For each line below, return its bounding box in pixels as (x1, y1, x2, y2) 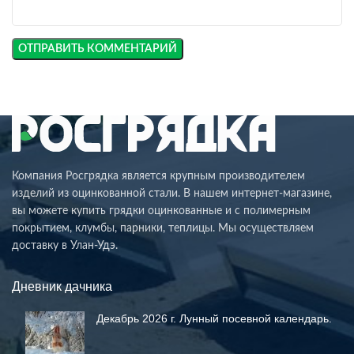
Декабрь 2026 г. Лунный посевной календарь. (96, 312, 332, 326)
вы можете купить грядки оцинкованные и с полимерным (12, 205, 311, 217)
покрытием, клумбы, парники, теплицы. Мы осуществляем (12, 223, 314, 235)
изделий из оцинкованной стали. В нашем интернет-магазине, (12, 188, 332, 200)
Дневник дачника (12, 280, 112, 294)
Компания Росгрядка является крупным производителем (12, 171, 305, 183)
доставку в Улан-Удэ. (12, 240, 118, 252)
